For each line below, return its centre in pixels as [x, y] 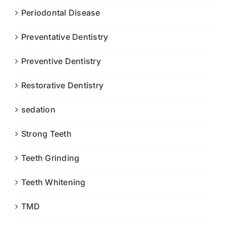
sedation [38, 109]
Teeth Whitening [53, 182]
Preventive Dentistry [61, 61]
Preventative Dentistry [65, 37]
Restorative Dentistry [63, 85]
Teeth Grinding [50, 158]
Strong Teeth [46, 133]
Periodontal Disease [61, 12]
